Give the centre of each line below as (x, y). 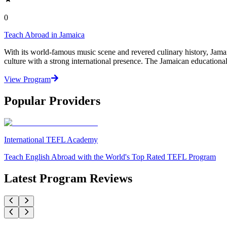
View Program (27, 80)
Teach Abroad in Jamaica (44, 35)
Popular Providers (52, 101)
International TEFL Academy (51, 140)
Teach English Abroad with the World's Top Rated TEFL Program (110, 157)
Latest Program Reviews (68, 179)
